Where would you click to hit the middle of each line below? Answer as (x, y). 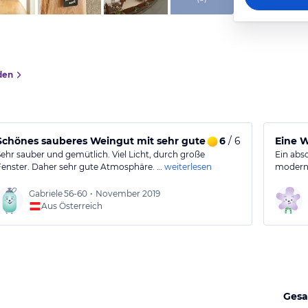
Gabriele (46, 194)
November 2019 (128, 194)
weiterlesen (188, 167)
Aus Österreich (72, 206)
